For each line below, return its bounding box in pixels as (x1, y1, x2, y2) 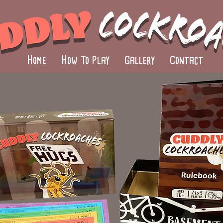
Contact (170, 54, 203, 67)
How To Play (61, 54, 110, 67)
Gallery (124, 54, 155, 67)
